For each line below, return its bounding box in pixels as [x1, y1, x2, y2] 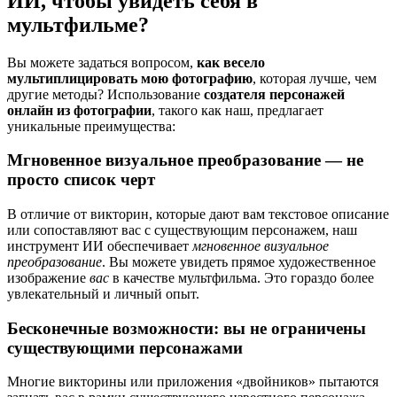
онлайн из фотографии [7, 102, 152, 118]
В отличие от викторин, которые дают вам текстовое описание [7, 206, 389, 222]
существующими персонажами [7, 338, 243, 357]
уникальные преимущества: [7, 118, 175, 134]
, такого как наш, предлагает [152, 102, 323, 118]
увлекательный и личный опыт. [7, 285, 199, 301]
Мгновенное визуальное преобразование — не [7, 151, 363, 170]
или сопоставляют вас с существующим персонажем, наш [7, 222, 357, 237]
